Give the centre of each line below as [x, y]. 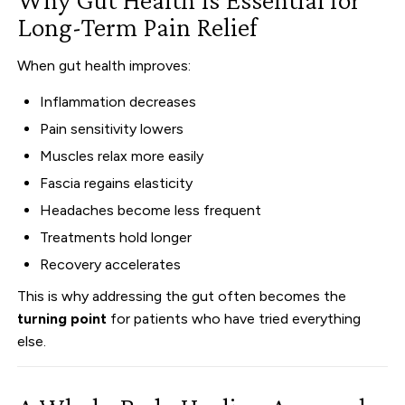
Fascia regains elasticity [117, 183]
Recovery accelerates [111, 264]
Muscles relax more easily [122, 155]
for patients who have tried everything [234, 318]
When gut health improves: [104, 65]
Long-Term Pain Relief [138, 27]
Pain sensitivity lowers [112, 128]
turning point [62, 318]
